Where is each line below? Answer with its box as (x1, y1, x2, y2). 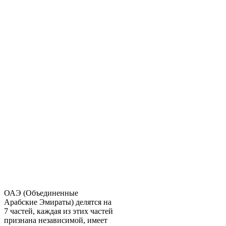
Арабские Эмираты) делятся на (4, 198, 111, 207)
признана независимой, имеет (4, 216, 107, 225)
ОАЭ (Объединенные (4, 189, 78, 198)
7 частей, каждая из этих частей (4, 207, 113, 216)
